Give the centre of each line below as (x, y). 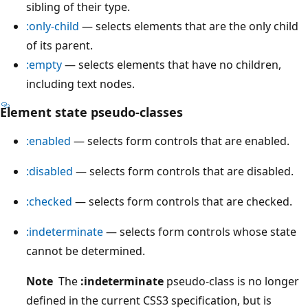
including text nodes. (80, 84)
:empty (44, 65)
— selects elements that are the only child (189, 26)
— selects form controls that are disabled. (183, 172)
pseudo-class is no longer (231, 282)
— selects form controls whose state (200, 232)
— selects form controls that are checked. (182, 202)
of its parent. (59, 46)
